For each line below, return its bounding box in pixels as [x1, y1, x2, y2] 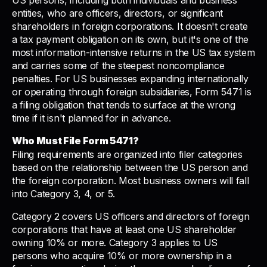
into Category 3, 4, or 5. [12, 187, 115, 200]
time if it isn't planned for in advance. [12, 112, 171, 124]
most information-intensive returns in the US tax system [12, 46, 255, 58]
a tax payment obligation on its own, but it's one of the [12, 33, 249, 45]
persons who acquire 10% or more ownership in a [12, 249, 232, 262]
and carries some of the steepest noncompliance [12, 60, 225, 72]
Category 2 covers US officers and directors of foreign [12, 210, 250, 222]
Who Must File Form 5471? [12, 135, 139, 147]
